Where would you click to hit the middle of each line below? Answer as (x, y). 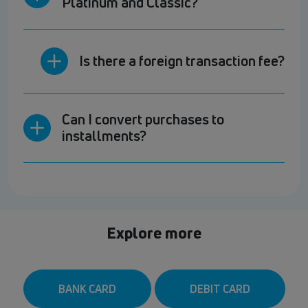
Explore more (154, 233)
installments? (104, 136)
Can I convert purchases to (143, 120)
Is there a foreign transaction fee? (182, 61)
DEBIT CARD (220, 289)
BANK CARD (87, 289)
